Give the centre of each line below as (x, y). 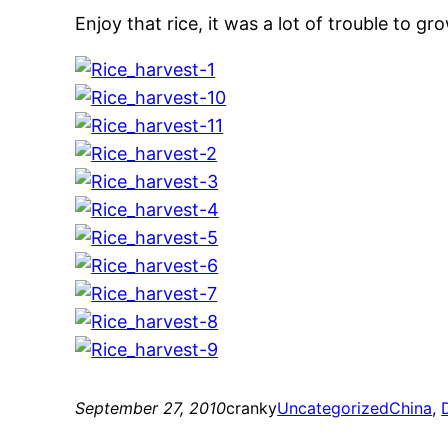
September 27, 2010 (151, 408)
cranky (252, 408)
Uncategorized (333, 408)
